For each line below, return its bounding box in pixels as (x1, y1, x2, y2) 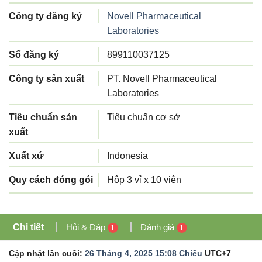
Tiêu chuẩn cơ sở (107, 112, 180, 122)
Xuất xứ (9, 151, 44, 161)
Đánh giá (140, 222, 177, 232)
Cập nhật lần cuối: (9, 249, 85, 258)
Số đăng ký (9, 50, 59, 60)
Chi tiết (13, 222, 44, 232)
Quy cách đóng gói (9, 175, 93, 185)
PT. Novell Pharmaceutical (107, 74, 217, 84)
